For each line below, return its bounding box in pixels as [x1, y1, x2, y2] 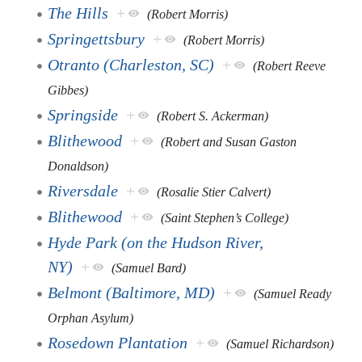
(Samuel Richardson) [226, 336, 335, 351]
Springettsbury [48, 29, 145, 48]
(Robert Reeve [253, 58, 326, 73]
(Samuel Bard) [112, 260, 187, 275]
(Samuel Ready [254, 286, 332, 301]
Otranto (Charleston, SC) [48, 55, 215, 74]
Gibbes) [48, 82, 89, 97]
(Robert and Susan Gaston [161, 134, 297, 149]
